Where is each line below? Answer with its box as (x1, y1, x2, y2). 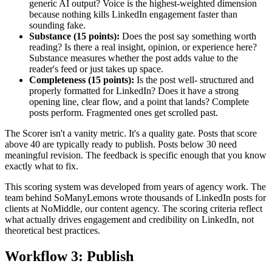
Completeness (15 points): (29, 75, 134, 86)
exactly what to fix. (5, 161, 78, 172)
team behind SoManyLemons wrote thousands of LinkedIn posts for (5, 192, 266, 203)
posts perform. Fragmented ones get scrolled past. (29, 107, 218, 118)
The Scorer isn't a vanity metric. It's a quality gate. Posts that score (5, 128, 257, 139)
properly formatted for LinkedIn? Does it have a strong (29, 86, 239, 97)
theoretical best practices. (5, 225, 100, 236)
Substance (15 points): (29, 31, 120, 42)
